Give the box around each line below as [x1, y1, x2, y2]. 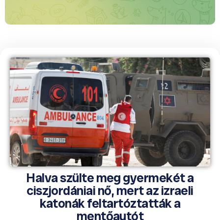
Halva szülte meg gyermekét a [26, 169, 194, 186]
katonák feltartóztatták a [39, 194, 181, 212]
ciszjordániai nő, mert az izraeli [27, 182, 193, 199]
